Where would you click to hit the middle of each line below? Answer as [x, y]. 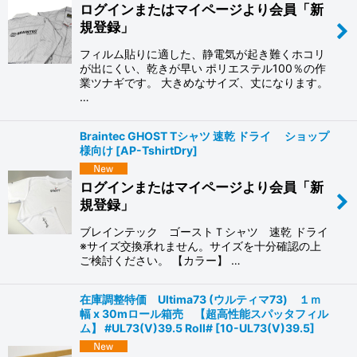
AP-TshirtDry [157, 151]
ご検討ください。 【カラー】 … [160, 260]
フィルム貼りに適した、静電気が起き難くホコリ [202, 54]
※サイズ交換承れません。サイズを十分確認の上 [200, 245]
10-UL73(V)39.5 [265, 328]
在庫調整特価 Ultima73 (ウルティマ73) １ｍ [200, 299]
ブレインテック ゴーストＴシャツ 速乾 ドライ [204, 231]
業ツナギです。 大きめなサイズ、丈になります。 [204, 83]
